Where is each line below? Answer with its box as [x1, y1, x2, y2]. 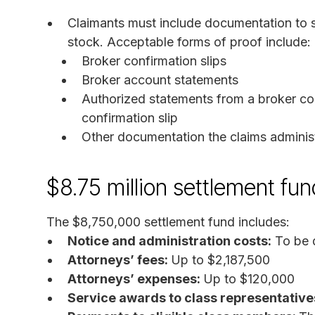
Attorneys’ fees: [67, 252, 171, 267]
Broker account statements [82, 72, 238, 87]
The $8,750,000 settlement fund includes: [46, 214, 290, 229]
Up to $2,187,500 [171, 252, 270, 267]
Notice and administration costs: [67, 233, 271, 248]
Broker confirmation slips [82, 53, 226, 68]
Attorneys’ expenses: [67, 271, 203, 286]
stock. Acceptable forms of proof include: [67, 34, 311, 49]
